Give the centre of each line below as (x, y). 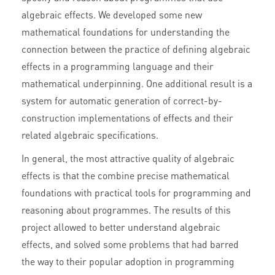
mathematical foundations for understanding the (126, 32)
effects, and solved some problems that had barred (130, 244)
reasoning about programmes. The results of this (126, 210)
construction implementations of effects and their (127, 118)
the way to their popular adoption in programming (128, 261)
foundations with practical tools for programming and (136, 193)
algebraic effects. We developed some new (112, 15)
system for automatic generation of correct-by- (122, 101)
